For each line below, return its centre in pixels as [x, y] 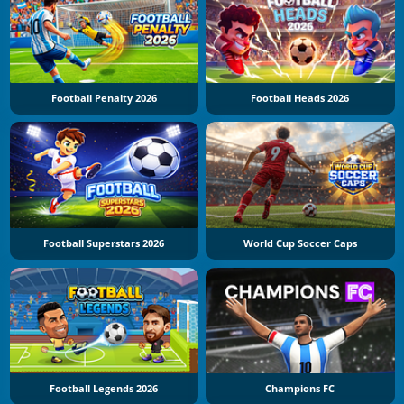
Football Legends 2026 [104, 389]
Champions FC [300, 389]
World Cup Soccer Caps [300, 244]
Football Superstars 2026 [104, 244]
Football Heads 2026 [300, 98]
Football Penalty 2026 [104, 98]
